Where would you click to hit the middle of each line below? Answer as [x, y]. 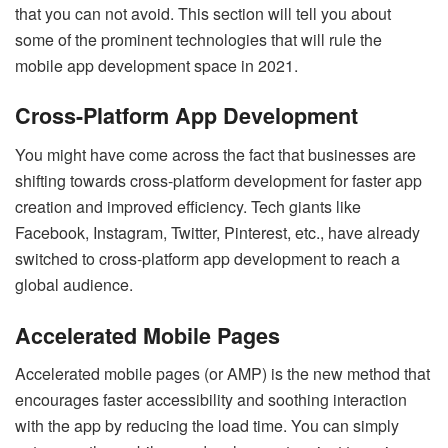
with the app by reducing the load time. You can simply [207, 426]
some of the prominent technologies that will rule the [198, 39]
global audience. [74, 284]
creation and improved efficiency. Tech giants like [188, 206]
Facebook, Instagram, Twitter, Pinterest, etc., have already [217, 232]
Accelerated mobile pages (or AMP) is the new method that [222, 374]
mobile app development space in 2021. [156, 65]
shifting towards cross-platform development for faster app [218, 180]
